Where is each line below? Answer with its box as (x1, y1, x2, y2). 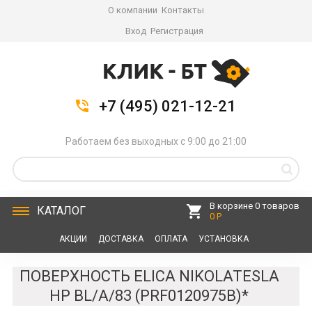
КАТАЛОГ (36, 204, 86, 217)
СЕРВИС (58, 262, 91, 272)
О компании (108, 5, 157, 15)
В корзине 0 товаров (210, 201, 300, 211)
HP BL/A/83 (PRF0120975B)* (49, 287, 249, 304)
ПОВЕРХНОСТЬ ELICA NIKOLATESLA (19, 267, 279, 285)
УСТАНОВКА (198, 234, 249, 244)
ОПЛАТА (154, 234, 187, 244)
